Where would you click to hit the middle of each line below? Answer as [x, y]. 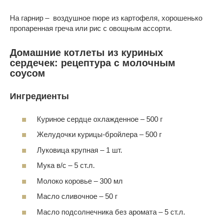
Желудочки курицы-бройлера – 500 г [99, 135]
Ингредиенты [39, 96]
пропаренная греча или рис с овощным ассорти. [91, 28]
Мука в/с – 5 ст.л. [66, 165]
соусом [27, 73]
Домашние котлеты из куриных [86, 53]
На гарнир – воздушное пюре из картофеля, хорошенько [106, 18]
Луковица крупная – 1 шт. [80, 150]
